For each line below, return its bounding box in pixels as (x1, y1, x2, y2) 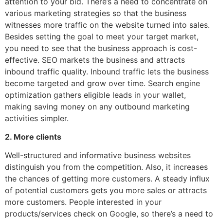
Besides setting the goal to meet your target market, (5, 31, 199, 41)
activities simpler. (5, 113, 69, 123)
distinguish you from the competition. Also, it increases (5, 162, 208, 172)
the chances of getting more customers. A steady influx (5, 174, 210, 184)
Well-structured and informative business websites (5, 150, 191, 161)
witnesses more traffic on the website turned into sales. (5, 19, 210, 30)
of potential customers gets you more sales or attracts (5, 185, 207, 196)
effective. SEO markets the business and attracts (5, 54, 185, 65)
